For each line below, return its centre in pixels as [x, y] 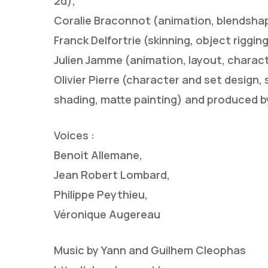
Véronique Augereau [107, 214]
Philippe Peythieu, [101, 194]
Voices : [74, 135]
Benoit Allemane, [98, 155]
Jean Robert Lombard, [112, 174]
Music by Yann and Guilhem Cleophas [150, 250]
